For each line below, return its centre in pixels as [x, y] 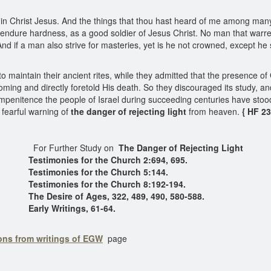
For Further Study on [73, 148]
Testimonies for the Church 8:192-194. [107, 184]
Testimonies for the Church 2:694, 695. [108, 160]
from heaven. [214, 111]
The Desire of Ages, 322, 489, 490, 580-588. [116, 196]
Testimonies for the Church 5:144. [98, 172]
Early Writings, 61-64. [72, 208]
